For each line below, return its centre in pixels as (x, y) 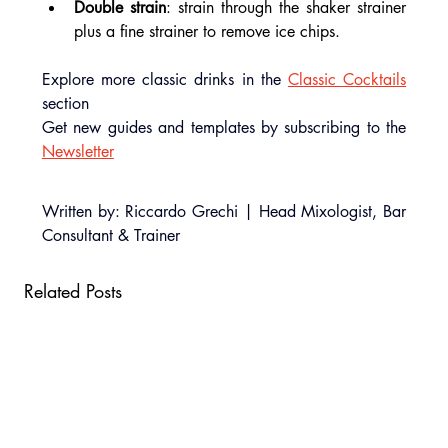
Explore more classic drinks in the (164, 80)
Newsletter (77, 152)
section (65, 104)
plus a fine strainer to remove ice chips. (206, 32)
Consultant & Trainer (110, 236)
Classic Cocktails (347, 80)
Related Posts (72, 291)
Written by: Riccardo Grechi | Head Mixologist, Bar (224, 212)
